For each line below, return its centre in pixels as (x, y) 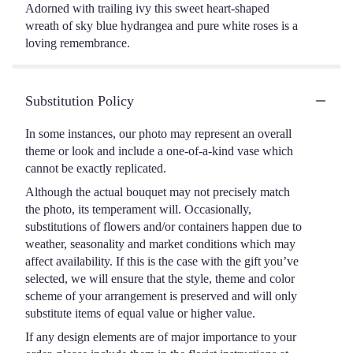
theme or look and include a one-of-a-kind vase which (159, 150)
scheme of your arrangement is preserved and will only (161, 295)
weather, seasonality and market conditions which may (160, 243)
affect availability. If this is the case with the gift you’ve (162, 261)
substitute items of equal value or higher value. (140, 313)
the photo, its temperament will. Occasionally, (138, 209)
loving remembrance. (78, 43)
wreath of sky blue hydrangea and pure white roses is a (162, 25)
